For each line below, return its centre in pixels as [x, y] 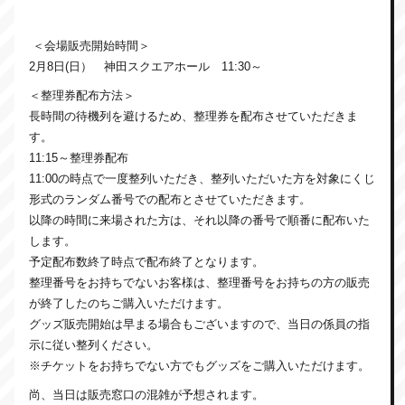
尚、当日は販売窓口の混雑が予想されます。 [146, 394]
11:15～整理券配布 [79, 157]
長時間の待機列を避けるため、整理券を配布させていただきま [193, 116]
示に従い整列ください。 [94, 344]
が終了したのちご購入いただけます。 [129, 303]
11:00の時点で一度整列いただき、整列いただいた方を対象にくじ [202, 178]
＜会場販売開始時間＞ [89, 45]
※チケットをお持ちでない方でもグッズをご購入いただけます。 [199, 365]
